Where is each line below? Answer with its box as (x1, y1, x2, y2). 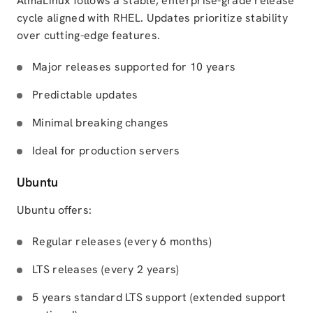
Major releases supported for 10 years (32, 59, 236, 74)
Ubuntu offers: (17, 203, 92, 217)
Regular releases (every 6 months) (32, 234, 212, 249)
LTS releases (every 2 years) (32, 262, 180, 277)
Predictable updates (32, 87, 138, 102)
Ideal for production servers (32, 143, 180, 158)
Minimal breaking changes (32, 115, 169, 130)
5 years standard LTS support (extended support (32, 290, 286, 305)
